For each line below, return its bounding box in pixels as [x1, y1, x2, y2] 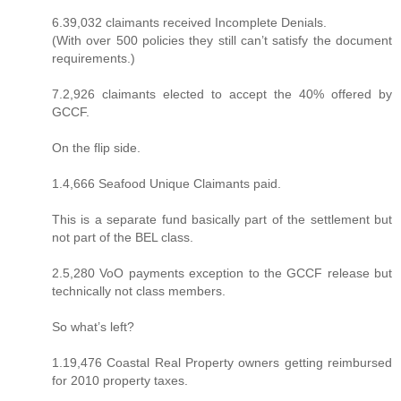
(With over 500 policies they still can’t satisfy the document [52, 32, 392, 47]
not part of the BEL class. [52, 229, 193, 244]
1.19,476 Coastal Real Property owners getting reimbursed [52, 354, 392, 370]
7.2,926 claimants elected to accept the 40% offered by [52, 86, 392, 101]
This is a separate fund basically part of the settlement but [52, 211, 392, 226]
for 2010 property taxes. [52, 372, 188, 388]
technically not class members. [52, 283, 226, 298]
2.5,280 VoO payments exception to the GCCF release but [52, 265, 392, 280]
